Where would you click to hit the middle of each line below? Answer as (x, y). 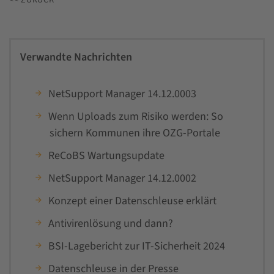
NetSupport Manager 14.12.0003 (123, 94)
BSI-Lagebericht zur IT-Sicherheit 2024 (137, 246)
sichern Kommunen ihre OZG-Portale (135, 133)
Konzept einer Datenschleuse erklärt (133, 201)
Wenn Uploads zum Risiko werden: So (136, 116)
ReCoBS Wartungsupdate (107, 155)
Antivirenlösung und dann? (111, 223)
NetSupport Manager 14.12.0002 (123, 178)
